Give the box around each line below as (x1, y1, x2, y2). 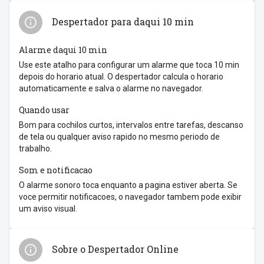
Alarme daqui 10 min (19, 44, 107, 55)
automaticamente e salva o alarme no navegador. (19, 83, 203, 93)
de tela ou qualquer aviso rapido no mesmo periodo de (19, 131, 220, 141)
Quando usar (19, 104, 70, 115)
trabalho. (19, 143, 52, 153)
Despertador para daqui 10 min (52, 15, 194, 28)
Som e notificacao (19, 164, 93, 176)
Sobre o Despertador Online (52, 242, 179, 255)
